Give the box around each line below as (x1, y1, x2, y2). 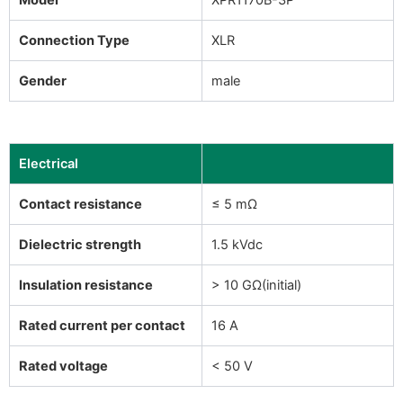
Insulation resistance (19, 276, 153, 293)
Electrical (19, 155, 78, 172)
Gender (19, 72, 67, 89)
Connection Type (19, 31, 130, 49)
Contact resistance (19, 195, 142, 212)
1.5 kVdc (211, 236, 263, 253)
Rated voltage (19, 357, 108, 374)
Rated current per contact (19, 317, 185, 334)
